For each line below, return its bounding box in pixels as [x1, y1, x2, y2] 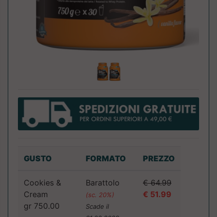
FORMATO [86, 154, 126, 164]
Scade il [86, 202, 109, 211]
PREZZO [143, 154, 175, 164]
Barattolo [86, 178, 120, 188]
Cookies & [24, 178, 61, 188]
